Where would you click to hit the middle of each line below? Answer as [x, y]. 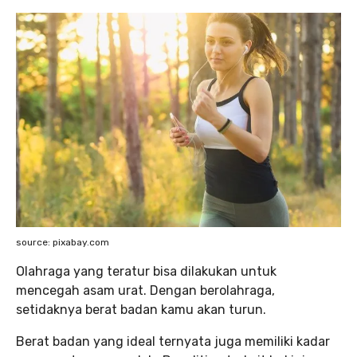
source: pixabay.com [63, 243]
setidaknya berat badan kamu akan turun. [143, 310]
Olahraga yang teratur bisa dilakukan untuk [146, 272]
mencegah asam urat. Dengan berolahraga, [145, 291]
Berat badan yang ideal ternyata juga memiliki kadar [173, 342]
